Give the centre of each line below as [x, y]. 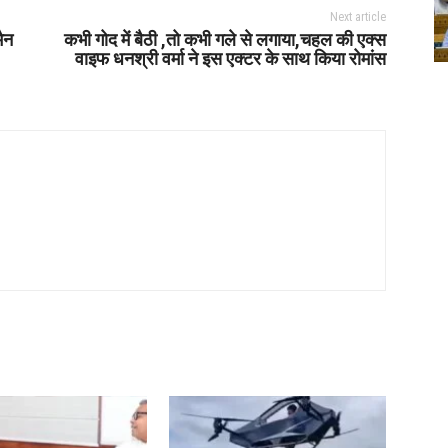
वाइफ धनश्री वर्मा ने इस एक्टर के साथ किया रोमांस [230, 58]
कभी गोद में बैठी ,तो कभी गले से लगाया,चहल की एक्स [224, 39]
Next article [357, 16]
